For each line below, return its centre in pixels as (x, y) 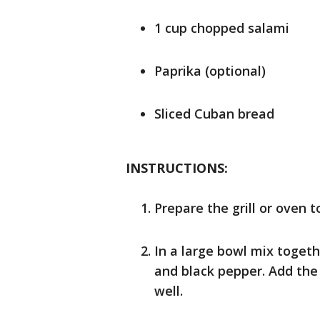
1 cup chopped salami (222, 28)
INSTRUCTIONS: (177, 168)
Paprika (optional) (210, 71)
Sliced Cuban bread (214, 114)
